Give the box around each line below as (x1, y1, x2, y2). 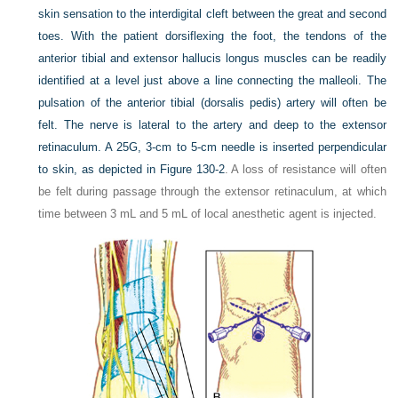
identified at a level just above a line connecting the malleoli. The (38, 73, 386, 87)
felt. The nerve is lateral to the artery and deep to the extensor (38, 117, 386, 131)
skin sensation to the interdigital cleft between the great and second (38, 6, 386, 20)
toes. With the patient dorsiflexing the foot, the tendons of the (38, 28, 386, 43)
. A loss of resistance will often (224, 162, 386, 176)
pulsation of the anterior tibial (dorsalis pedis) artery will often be (38, 95, 386, 109)
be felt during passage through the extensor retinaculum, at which (38, 184, 386, 198)
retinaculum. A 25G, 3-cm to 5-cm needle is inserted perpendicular (38, 139, 386, 154)
